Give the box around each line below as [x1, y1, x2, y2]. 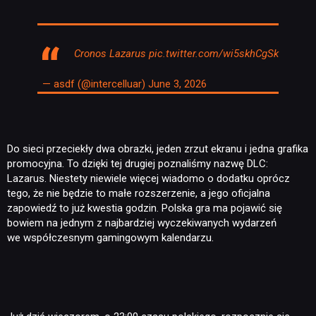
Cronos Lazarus [74, 47, 150, 60]
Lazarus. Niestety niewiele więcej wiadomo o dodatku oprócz [7, 171, 290, 185]
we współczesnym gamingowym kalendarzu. [7, 231, 217, 244]
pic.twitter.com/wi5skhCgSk [149, 47, 279, 60]
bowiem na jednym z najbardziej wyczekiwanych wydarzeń [7, 216, 276, 229]
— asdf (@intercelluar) [42, 78, 149, 91]
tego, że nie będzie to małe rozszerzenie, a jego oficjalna [7, 186, 270, 200]
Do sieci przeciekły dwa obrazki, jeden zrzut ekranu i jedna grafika [7, 142, 308, 155]
